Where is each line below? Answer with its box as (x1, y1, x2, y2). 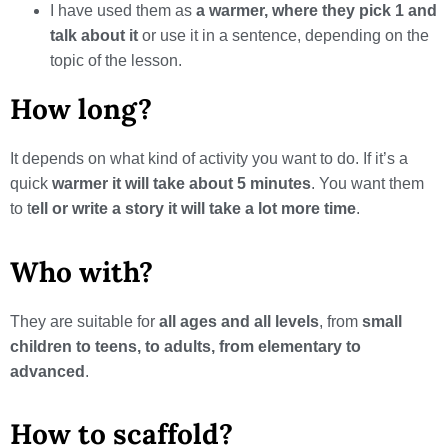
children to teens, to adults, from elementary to (10, 337, 361, 355)
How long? (10, 91, 152, 128)
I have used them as (50, 2, 196, 20)
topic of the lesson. (50, 52, 182, 70)
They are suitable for (10, 312, 159, 330)
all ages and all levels (159, 312, 319, 330)
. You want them (311, 175, 424, 193)
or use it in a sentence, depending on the (138, 27, 429, 45)
